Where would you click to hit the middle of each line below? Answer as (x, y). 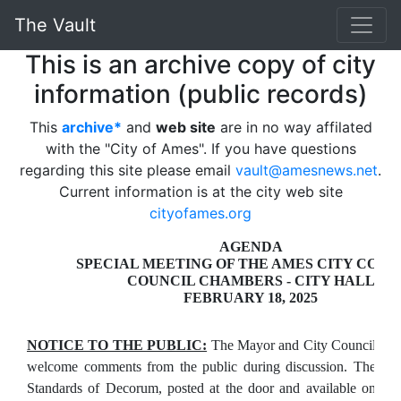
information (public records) (200, 94)
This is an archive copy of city (200, 64)
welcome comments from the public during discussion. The (201, 367)
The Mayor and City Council (291, 345)
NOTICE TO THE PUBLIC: (117, 345)
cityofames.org (200, 213)
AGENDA (251, 247)
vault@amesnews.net (307, 170)
